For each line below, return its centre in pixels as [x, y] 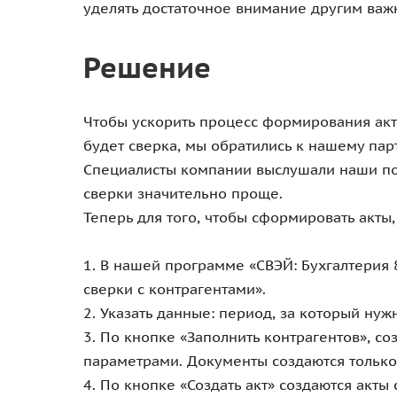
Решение [147, 68]
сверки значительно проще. [183, 194]
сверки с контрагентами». [175, 289]
